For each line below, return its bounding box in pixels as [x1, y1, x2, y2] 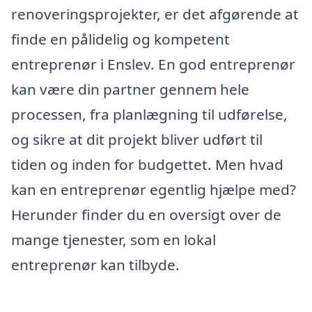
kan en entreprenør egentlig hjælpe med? [11, 179, 296, 199]
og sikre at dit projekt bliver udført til [11, 129, 263, 149]
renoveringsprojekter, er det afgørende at [11, 3, 299, 24]
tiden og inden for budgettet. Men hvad [11, 154, 283, 174]
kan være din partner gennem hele [11, 79, 249, 99]
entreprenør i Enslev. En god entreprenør [11, 54, 295, 74]
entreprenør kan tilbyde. [11, 254, 180, 274]
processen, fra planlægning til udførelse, [11, 104, 288, 124]
